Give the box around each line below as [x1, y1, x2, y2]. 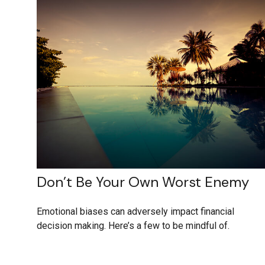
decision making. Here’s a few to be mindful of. [37, 220, 230, 232]
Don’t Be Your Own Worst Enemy [37, 173, 249, 192]
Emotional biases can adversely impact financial [37, 206, 234, 218]
